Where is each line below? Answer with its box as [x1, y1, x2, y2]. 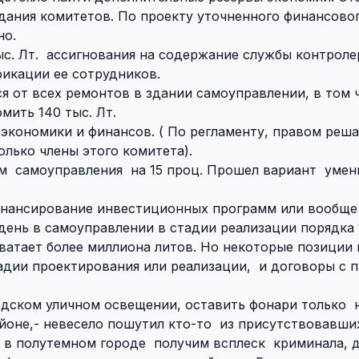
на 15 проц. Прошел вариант [131, 161, 317, 178]
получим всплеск [154, 334, 269, 351]
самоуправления [15, 161, 123, 178]
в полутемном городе [4, 334, 146, 351]
